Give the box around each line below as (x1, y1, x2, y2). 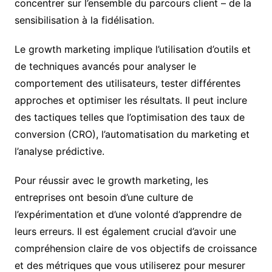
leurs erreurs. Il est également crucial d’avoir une (14, 225, 236, 238)
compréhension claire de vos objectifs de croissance (14, 242, 257, 255)
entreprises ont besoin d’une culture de (14, 191, 193, 204)
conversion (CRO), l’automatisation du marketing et (14, 128, 250, 141)
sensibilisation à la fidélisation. (14, 14, 154, 27)
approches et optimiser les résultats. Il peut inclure (14, 94, 247, 107)
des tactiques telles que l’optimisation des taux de (14, 111, 245, 124)
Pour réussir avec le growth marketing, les (14, 174, 208, 187)
